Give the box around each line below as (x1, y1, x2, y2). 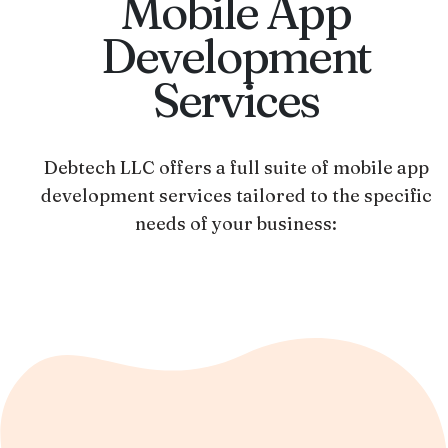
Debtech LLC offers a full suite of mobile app (43, 156, 429, 179)
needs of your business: (135, 212, 337, 235)
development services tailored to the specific (40, 184, 432, 207)
